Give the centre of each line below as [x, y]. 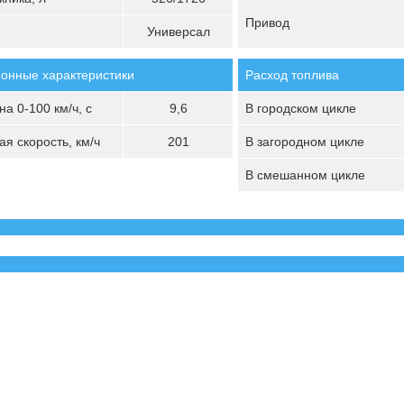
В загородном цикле [305, 142]
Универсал [178, 32]
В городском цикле [301, 108]
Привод [267, 23]
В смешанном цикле [305, 175]
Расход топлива [292, 75]
